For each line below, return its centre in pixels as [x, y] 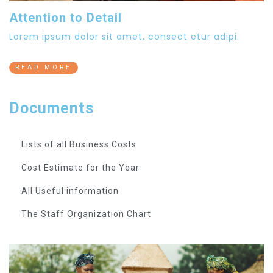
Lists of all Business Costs [79, 144]
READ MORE [44, 67]
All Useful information [70, 190]
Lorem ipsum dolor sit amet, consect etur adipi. [124, 36]
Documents [51, 108]
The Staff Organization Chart [86, 214]
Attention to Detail [66, 17]
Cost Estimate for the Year [80, 167]
